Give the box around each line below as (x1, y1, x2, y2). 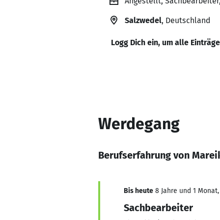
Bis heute (124, 187, 153, 195)
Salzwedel (125, 16, 162, 25)
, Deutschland (162, 16, 210, 25)
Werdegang (98, 114, 180, 133)
